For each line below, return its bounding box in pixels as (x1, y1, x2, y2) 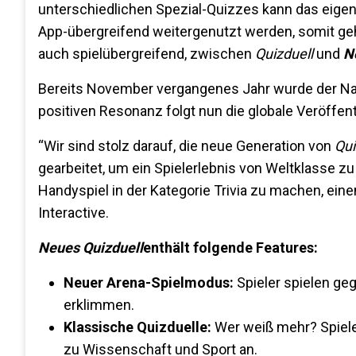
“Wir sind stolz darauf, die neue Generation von (38, 137, 335, 154)
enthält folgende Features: (143, 239, 318, 256)
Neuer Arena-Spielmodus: (64, 274, 234, 291)
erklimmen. (64, 296, 134, 313)
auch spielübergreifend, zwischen (38, 45, 255, 62)
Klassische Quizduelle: (64, 319, 211, 335)
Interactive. (38, 204, 109, 221)
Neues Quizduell (38, 239, 143, 256)
